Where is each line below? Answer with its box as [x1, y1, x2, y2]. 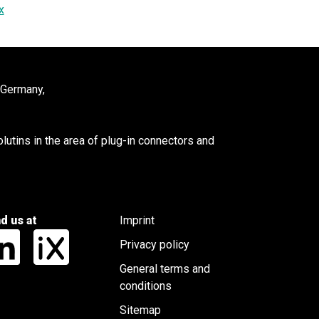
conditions [120, 279, 172, 293]
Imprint [120, 214, 155, 227]
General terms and [120, 262, 210, 276]
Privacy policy [120, 238, 189, 251]
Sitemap [120, 303, 161, 317]
